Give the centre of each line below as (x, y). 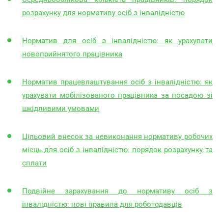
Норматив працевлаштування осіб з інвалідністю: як (117, 82)
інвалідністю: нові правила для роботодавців (102, 204)
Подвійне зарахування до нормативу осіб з (117, 191)
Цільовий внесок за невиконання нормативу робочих (117, 136)
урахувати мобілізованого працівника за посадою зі (117, 95)
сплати (34, 163)
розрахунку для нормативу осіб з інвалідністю (103, 13)
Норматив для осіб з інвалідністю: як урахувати (117, 41)
